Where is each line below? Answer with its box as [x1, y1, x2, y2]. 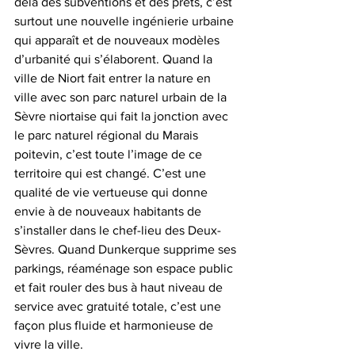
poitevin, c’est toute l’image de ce [14, 147, 205, 161]
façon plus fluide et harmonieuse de [14, 318, 216, 332]
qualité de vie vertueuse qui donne [14, 185, 211, 199]
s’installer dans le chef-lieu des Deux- [14, 223, 221, 237]
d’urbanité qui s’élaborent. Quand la [14, 52, 216, 66]
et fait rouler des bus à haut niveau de [14, 280, 226, 294]
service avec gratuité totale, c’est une [14, 299, 224, 313]
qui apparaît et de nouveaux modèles [14, 32, 223, 47]
